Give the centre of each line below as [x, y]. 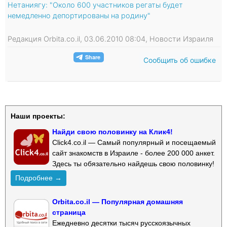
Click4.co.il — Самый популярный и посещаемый [134, 142]
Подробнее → [39, 178]
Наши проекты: [38, 116]
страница [69, 212]
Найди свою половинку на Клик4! [112, 131]
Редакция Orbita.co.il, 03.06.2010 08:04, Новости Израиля [110, 39]
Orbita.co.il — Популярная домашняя [118, 201]
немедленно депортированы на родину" [79, 15]
